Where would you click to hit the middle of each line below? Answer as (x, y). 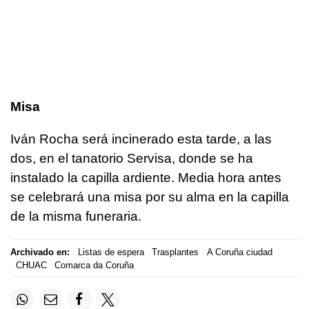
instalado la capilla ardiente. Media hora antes (146, 178)
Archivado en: (40, 252)
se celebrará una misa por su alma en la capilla (150, 197)
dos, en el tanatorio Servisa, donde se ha (132, 159)
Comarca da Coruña (94, 265)
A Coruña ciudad (239, 252)
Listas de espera (111, 252)
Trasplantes (175, 252)
